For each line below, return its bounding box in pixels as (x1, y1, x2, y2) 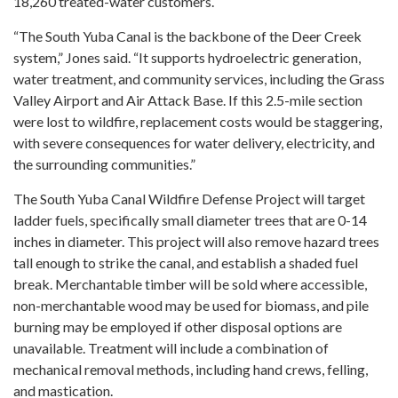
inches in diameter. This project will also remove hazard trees (13, 233, 379, 250)
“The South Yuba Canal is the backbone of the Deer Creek (13, 28, 362, 44)
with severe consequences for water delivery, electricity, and (13, 134, 375, 151)
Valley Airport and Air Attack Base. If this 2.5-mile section (13, 92, 362, 108)
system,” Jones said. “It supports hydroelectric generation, (13, 49, 361, 66)
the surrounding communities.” (13, 155, 195, 172)
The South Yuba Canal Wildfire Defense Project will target (13, 190, 365, 207)
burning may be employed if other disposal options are (13, 318, 342, 335)
